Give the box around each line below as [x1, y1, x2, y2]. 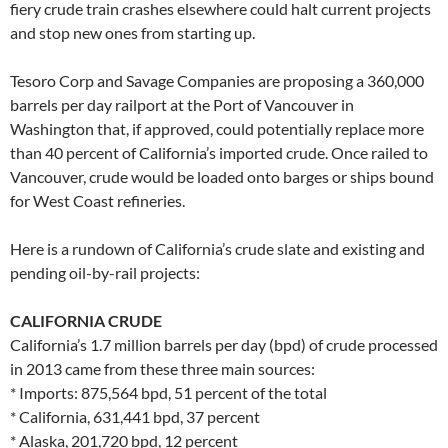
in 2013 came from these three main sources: [10, 358, 315, 378]
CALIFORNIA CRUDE [10, 310, 162, 330]
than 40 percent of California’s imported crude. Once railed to [10, 142, 428, 162]
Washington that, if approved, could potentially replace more [10, 118, 424, 138]
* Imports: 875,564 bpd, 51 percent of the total [10, 382, 327, 402]
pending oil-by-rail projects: [10, 262, 200, 282]
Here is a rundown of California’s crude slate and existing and [10, 238, 425, 258]
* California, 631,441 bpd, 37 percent [10, 406, 260, 426]
